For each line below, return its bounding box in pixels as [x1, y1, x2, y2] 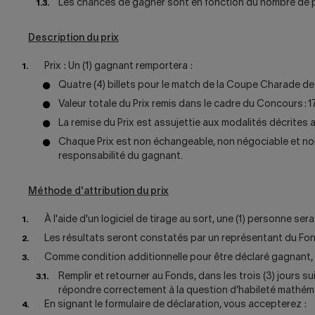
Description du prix [28, 34, 119, 43]
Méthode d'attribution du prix [28, 187, 169, 196]
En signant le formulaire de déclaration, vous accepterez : [44, 300, 307, 309]
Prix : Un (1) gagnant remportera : [44, 62, 193, 71]
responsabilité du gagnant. [58, 152, 183, 161]
